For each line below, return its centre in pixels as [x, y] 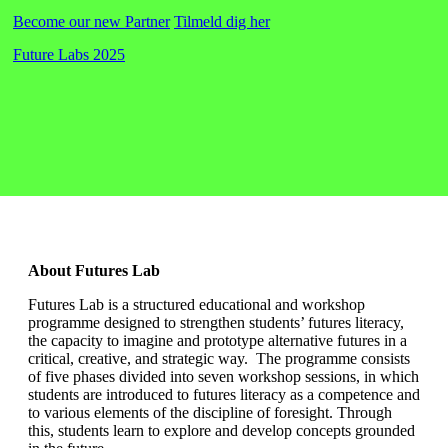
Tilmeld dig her [222, 21]
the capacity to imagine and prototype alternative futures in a [217, 340]
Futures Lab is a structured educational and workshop [196, 304]
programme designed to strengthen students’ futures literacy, [216, 322]
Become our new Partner [91, 21]
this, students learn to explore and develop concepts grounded [221, 430]
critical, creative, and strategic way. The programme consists [219, 358]
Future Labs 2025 [69, 54]
